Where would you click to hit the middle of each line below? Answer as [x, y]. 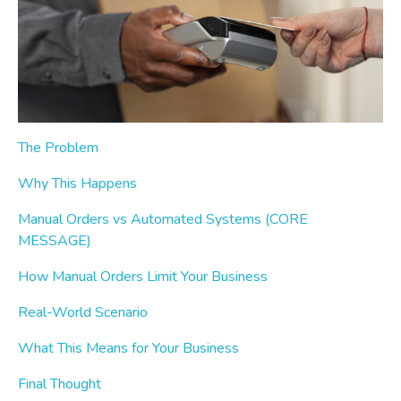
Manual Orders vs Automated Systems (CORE [163, 220]
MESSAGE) [55, 241]
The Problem [58, 148]
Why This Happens [77, 184]
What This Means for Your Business [128, 349]
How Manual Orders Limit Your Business [143, 277]
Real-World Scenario [83, 313]
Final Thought [60, 384]
